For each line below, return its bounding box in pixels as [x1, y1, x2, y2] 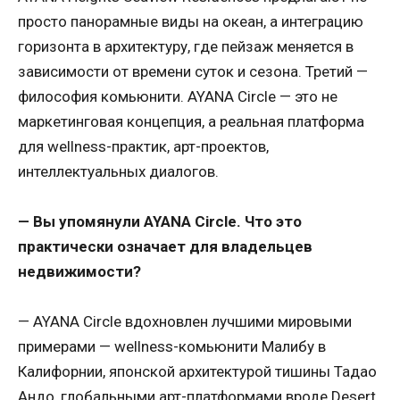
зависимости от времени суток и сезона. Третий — [18, 62, 368, 80]
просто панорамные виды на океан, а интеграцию [18, 12, 363, 30]
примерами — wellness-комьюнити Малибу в [18, 337, 326, 356]
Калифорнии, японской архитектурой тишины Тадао [18, 362, 377, 381]
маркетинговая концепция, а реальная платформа [18, 112, 364, 130]
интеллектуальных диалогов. [18, 162, 219, 180]
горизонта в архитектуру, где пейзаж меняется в [18, 37, 354, 55]
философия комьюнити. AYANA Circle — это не [18, 87, 337, 105]
